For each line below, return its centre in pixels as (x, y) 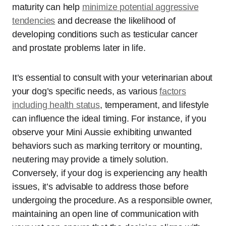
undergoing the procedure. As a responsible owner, (112, 201)
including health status (56, 105)
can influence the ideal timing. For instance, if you (109, 119)
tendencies (34, 21)
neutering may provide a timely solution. (90, 160)
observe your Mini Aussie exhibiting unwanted (102, 132)
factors (173, 92)
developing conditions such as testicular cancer (105, 35)
